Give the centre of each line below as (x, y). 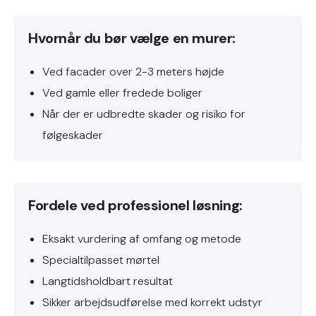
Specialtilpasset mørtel (101, 260)
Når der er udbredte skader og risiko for (144, 114)
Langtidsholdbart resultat (108, 281)
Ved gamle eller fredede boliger (122, 93)
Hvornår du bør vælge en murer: (132, 38)
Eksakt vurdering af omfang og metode (142, 239)
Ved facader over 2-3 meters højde (133, 72)
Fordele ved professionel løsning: (135, 205)
